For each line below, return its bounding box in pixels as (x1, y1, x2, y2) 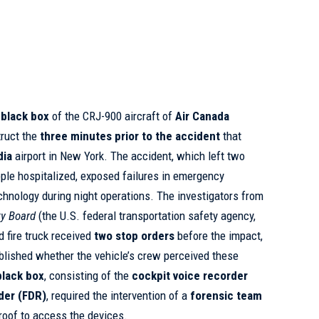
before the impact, (174, 229, 263, 243)
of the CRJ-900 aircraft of (49, 109, 176, 123)
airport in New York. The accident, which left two (12, 149, 246, 163)
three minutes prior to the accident (40, 129, 221, 143)
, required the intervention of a (46, 288, 191, 303)
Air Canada (175, 109, 230, 123)
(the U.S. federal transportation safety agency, (36, 209, 256, 223)
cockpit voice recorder (132, 268, 249, 283)
